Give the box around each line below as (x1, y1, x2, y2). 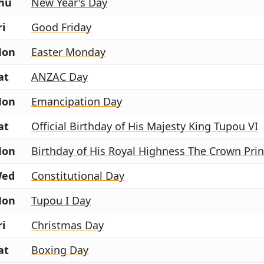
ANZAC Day (31, 70, 88, 84)
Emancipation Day (31, 94, 122, 109)
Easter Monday (31, 45, 105, 60)
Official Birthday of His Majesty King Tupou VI (31, 119, 258, 134)
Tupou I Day (31, 193, 91, 208)
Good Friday (31, 20, 91, 35)
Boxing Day (31, 243, 88, 258)
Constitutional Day (31, 169, 124, 183)
